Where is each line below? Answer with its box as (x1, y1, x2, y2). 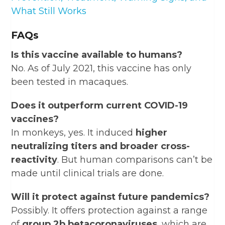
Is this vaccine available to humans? (11, 49, 183, 60)
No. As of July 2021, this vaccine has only (11, 62, 192, 74)
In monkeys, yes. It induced (11, 127, 136, 138)
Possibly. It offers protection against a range (11, 204, 208, 216)
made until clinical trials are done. (11, 167, 164, 179)
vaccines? (11, 113, 59, 125)
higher (136, 127, 168, 138)
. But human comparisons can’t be (57, 154, 213, 165)
